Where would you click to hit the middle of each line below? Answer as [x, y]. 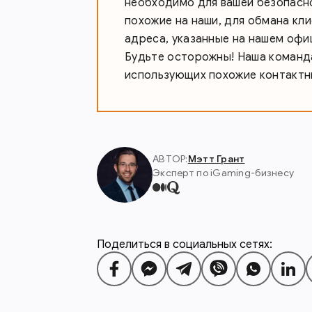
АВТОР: [170, 159]
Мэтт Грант [216, 159]
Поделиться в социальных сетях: [185, 244]
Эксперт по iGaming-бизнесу [224, 173]
